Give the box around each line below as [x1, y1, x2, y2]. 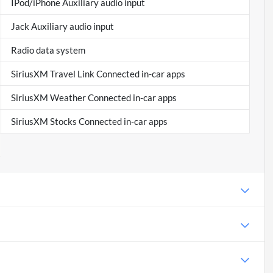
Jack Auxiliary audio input [10, 21, 114, 32]
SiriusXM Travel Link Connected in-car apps [10, 68, 185, 80]
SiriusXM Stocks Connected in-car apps [10, 116, 168, 127]
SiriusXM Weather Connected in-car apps [10, 92, 177, 104]
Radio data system [10, 44, 85, 56]
